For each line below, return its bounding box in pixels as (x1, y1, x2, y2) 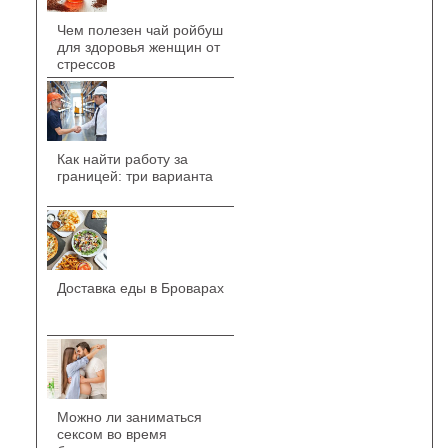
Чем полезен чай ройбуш (56, 21, 223, 38)
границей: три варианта (56, 167, 213, 184)
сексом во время (56, 425, 167, 442)
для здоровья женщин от (56, 38, 220, 55)
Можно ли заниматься (56, 408, 202, 425)
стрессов (56, 55, 115, 72)
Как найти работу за (56, 150, 188, 167)
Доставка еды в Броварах (56, 279, 224, 296)
